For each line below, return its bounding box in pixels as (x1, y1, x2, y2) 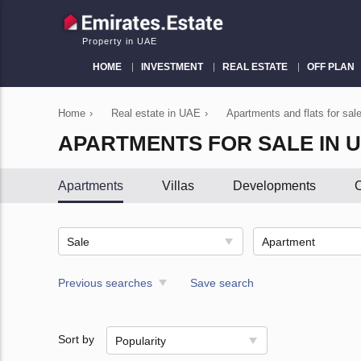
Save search (189, 276, 254, 289)
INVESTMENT (140, 61, 203, 73)
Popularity (115, 334, 166, 347)
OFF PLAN (306, 61, 355, 73)
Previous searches (58, 276, 152, 289)
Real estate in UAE (111, 107, 201, 119)
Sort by (58, 333, 94, 346)
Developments (233, 179, 316, 193)
